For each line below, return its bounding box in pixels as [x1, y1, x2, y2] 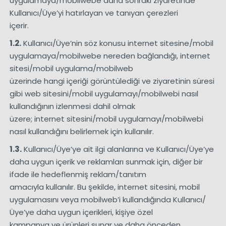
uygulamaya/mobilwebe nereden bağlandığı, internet [9, 50, 210, 62]
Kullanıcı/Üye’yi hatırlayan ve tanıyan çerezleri [9, 8, 178, 19]
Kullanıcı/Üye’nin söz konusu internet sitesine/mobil [21, 38, 213, 49]
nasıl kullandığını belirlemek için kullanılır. [9, 126, 154, 137]
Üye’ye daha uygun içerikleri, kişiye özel [9, 207, 153, 218]
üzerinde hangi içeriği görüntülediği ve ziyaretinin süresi [9, 76, 214, 87]
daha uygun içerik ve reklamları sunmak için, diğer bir [9, 156, 203, 167]
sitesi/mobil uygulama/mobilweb [9, 63, 133, 74]
